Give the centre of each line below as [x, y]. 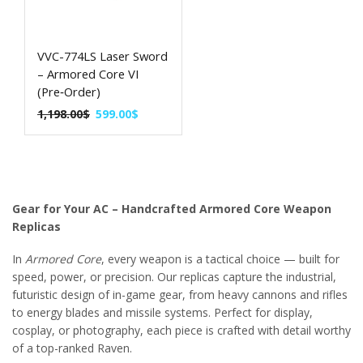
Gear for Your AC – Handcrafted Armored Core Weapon [172, 208]
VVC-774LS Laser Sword [102, 56]
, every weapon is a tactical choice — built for [220, 259]
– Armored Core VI [88, 73]
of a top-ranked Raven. [72, 348]
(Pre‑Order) [69, 91]
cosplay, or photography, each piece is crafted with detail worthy [181, 331]
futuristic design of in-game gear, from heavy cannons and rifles [180, 295]
